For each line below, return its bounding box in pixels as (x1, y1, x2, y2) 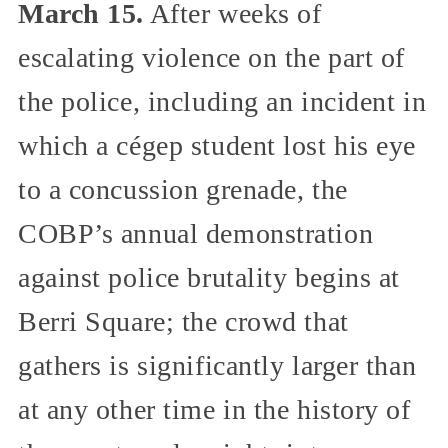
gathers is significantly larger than (18, 349, 417, 381)
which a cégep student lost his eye (18, 129, 417, 161)
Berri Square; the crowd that (18, 305, 349, 337)
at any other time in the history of (18, 393, 411, 425)
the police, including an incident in (18, 85, 427, 117)
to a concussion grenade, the (18, 173, 348, 205)
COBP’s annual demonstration (18, 217, 374, 249)
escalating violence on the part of (18, 41, 406, 73)
